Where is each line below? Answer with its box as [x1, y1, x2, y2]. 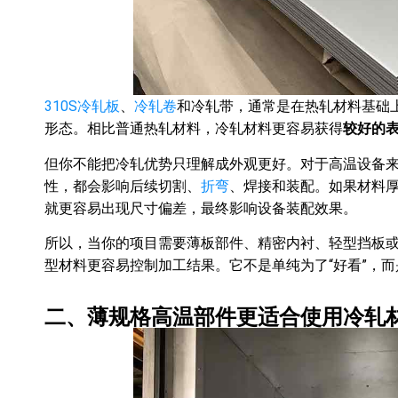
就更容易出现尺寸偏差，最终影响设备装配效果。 [44, 199, 357, 217]
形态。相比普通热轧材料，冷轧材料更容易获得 [44, 120, 343, 138]
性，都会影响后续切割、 [44, 177, 201, 195]
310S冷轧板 [44, 98, 120, 115]
